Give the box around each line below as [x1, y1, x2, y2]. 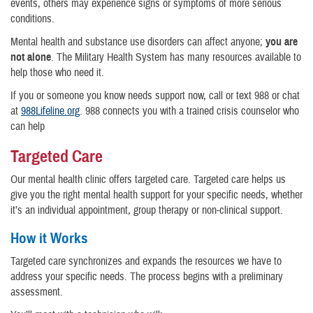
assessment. [10, 285, 63, 300]
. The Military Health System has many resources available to [51, 50, 301, 65]
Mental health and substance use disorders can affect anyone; [10, 35, 265, 50]
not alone [10, 50, 51, 65]
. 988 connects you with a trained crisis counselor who [80, 104, 299, 119]
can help [10, 119, 45, 134]
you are [265, 35, 298, 50]
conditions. [10, 12, 54, 27]
